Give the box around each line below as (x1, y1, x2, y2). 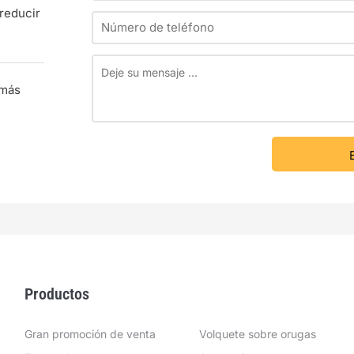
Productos (24, 284, 89, 303)
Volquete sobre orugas (198, 327, 316, 341)
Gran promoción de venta (24, 327, 156, 341)
